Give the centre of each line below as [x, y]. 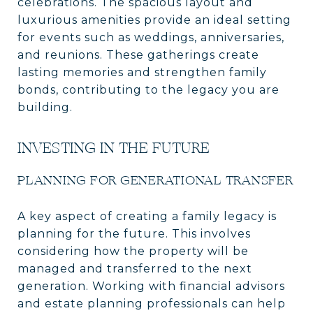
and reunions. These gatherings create [138, 54]
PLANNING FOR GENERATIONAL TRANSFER [155, 180]
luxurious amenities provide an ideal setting [154, 20]
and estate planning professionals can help [152, 303]
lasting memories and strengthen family [142, 72]
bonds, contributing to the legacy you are [148, 89]
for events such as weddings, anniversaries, [151, 37]
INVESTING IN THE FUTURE [114, 148]
